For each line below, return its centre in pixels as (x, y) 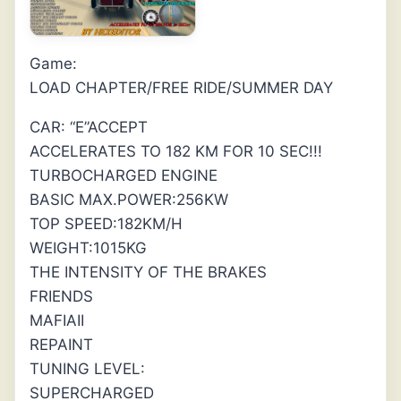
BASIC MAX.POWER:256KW (129, 200)
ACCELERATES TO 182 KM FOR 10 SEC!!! (176, 152)
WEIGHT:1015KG (88, 248)
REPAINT (61, 345)
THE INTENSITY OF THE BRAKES (148, 273)
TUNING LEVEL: (87, 369)
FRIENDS (61, 297)
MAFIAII (57, 321)
